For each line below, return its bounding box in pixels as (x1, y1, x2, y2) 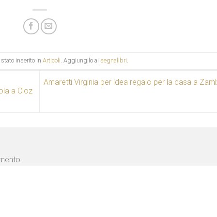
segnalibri (100, 57, 127, 64)
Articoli (42, 57, 61, 64)
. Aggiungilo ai (60, 57, 100, 64)
